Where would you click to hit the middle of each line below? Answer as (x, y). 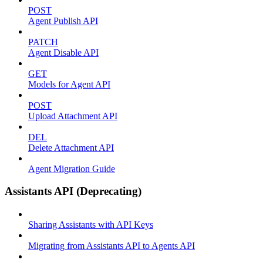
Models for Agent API (69, 84)
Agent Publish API (63, 21)
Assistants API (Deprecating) (73, 191)
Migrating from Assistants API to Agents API (112, 246)
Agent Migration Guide (72, 168)
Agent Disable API (63, 52)
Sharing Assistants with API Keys (91, 225)
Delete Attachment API (71, 147)
